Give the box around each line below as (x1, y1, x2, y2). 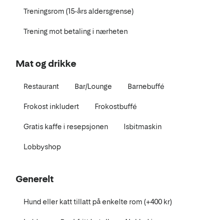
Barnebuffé (128, 82, 165, 90)
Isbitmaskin (124, 122, 162, 131)
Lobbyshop (24, 142, 61, 151)
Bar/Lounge (75, 82, 112, 90)
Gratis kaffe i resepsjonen (24, 122, 108, 131)
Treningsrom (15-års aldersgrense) (24, 6, 134, 15)
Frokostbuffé (95, 102, 137, 110)
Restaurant (24, 82, 59, 90)
